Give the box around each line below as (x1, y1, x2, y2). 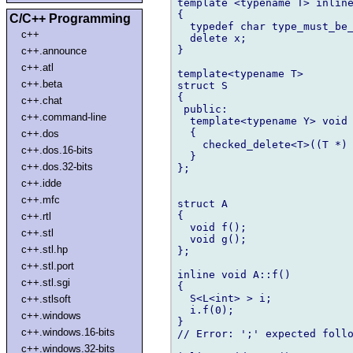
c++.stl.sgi (21, 276, 71, 288)
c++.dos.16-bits (21, 143, 94, 156)
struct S (177, 79, 228, 91)
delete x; (177, 32, 247, 44)
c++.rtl (21, 210, 52, 222)
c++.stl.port (21, 259, 75, 272)
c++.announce (21, 44, 87, 57)
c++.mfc (21, 193, 61, 206)
